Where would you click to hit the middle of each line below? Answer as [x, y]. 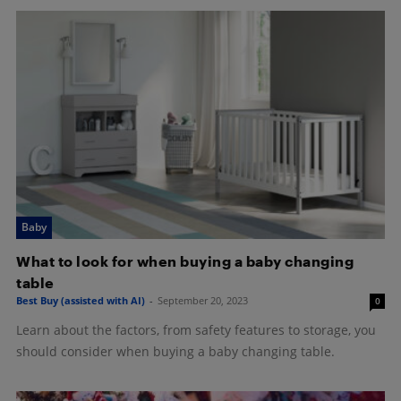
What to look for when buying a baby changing [185, 260]
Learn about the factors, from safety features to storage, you [196, 329]
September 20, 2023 [203, 300]
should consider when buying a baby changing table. [175, 351]
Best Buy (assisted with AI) [81, 300]
